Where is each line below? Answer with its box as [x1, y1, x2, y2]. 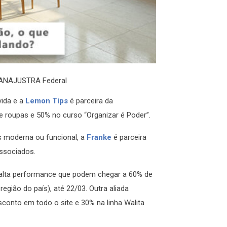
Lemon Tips [25, 96, 68, 105]
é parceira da [68, 96, 113, 105]
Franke [87, 133, 111, 142]
